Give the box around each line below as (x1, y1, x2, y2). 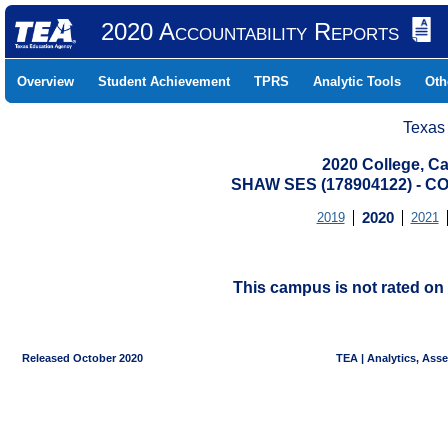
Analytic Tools (313, 74, 401, 89)
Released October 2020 (7, 352, 143, 364)
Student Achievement (98, 74, 230, 89)
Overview (17, 74, 74, 89)
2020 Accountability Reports (100, 18, 399, 45)
